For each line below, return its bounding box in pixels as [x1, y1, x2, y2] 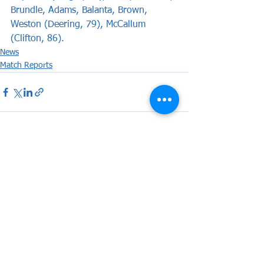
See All [165, 154, 189, 163]
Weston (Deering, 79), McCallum [11, 20, 148, 30]
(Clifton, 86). [11, 34, 64, 44]
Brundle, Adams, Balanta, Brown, [11, 6, 150, 16]
